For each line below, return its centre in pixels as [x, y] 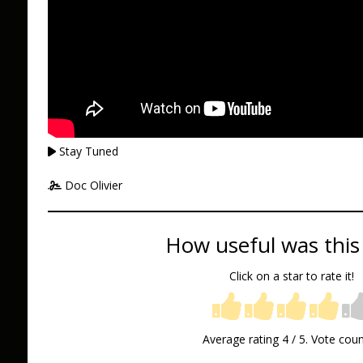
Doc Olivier [92, 186]
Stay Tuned [88, 152]
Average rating [242, 339]
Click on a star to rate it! [291, 275]
